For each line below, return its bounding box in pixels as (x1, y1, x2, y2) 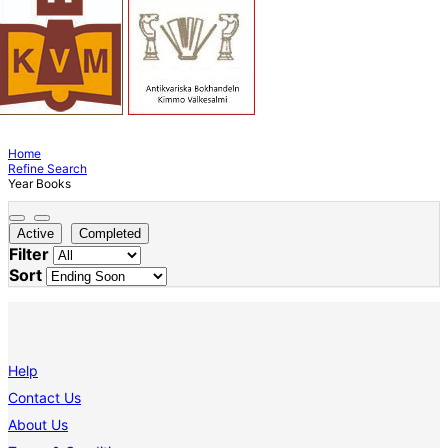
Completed (79, 225, 141, 241)
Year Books (8, 175, 71, 191)
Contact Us (8, 388, 81, 406)
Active (17, 225, 54, 241)
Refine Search (8, 160, 87, 176)
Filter (9, 243, 49, 264)
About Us (8, 415, 68, 433)
